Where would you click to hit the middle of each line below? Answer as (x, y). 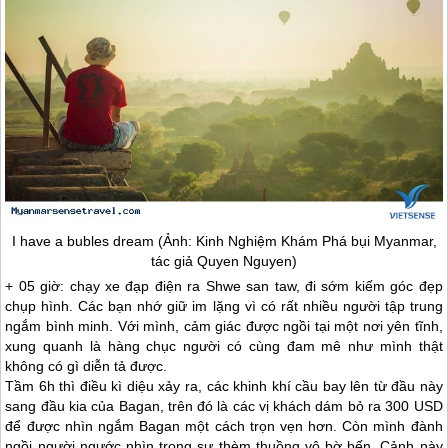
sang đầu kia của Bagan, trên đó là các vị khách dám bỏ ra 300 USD (224, 405)
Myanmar (403, 240)
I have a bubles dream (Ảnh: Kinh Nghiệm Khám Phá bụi (192, 240)
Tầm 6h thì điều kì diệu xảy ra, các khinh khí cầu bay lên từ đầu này (224, 385)
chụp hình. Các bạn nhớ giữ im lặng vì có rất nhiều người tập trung (224, 305)
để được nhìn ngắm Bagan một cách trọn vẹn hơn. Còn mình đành (224, 425)
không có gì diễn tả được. (86, 365)
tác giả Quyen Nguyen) (224, 260)
